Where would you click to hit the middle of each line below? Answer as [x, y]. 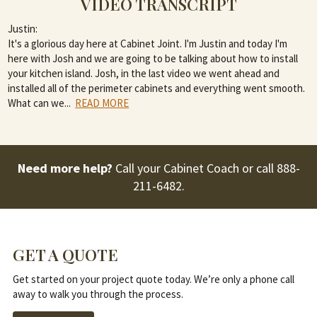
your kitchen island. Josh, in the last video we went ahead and [144, 74]
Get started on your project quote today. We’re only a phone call [153, 279]
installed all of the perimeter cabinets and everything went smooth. [157, 88]
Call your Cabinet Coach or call [194, 168]
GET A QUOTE [65, 255]
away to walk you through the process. [98, 294]
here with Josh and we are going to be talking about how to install [153, 59]
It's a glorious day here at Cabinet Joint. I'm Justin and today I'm [148, 44]
